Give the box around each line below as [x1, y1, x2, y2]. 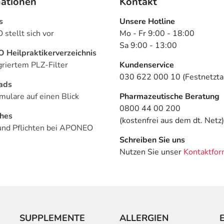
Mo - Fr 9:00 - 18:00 [119, 28, 194, 39]
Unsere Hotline [119, 16, 175, 27]
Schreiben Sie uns [119, 134, 185, 146]
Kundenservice [119, 59, 174, 71]
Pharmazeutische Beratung [119, 91, 219, 102]
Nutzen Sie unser [119, 146, 183, 158]
